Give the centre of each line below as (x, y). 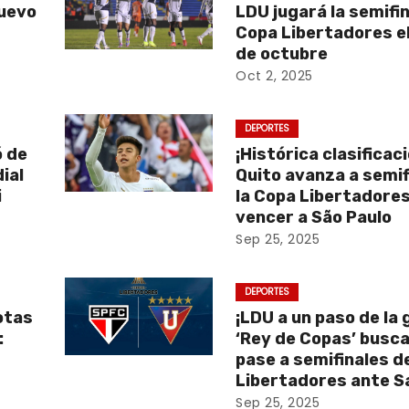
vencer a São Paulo (314, 217)
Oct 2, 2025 (274, 76)
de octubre (282, 54)
